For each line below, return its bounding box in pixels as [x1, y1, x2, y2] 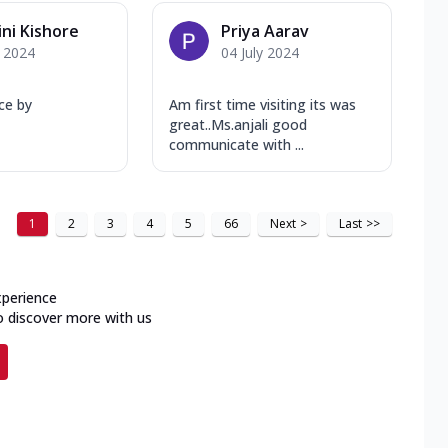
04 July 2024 [221, 42, 299, 62]
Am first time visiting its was [169, 94, 356, 114]
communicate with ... [169, 134, 304, 154]
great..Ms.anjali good [169, 114, 307, 134]
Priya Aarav [221, 19, 309, 42]
